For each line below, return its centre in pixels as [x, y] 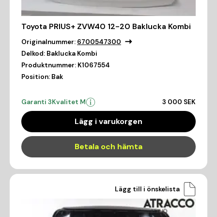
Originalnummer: [48, 42]
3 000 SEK [179, 102]
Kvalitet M [69, 102]
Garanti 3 [37, 102]
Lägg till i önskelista [147, 189]
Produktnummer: [49, 65]
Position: [36, 77]
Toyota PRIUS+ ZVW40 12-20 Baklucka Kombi [106, 27]
